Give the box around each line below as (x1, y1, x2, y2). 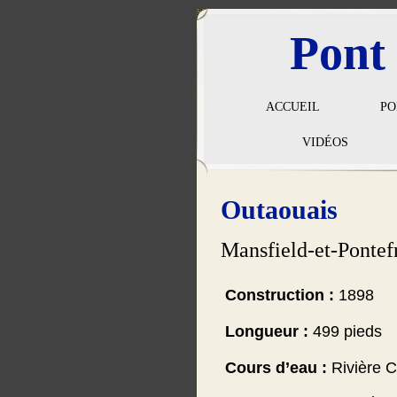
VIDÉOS (302, 136, 348, 149)
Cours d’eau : (225, 359, 327, 377)
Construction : (225, 286, 334, 304)
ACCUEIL (266, 100, 320, 113)
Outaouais (221, 195, 338, 224)
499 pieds (308, 323, 382, 340)
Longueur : (225, 323, 308, 340)
